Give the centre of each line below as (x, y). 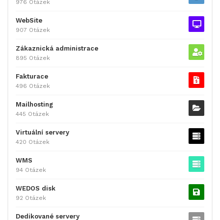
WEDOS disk (36, 188)
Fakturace (32, 76)
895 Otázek (33, 58)
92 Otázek (31, 198)
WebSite (29, 20)
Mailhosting (34, 104)
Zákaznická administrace (57, 48)
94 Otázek (31, 170)
